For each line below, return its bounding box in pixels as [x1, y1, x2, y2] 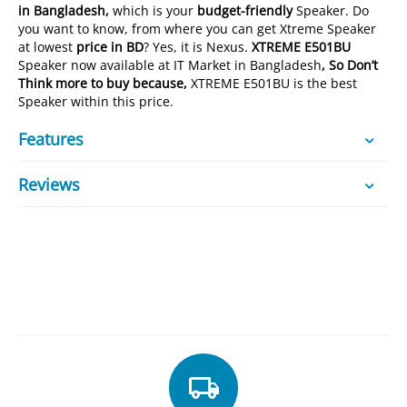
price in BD [76, 38, 144, 55]
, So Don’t [322, 56, 379, 74]
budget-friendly [197, 2, 293, 19]
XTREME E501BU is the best [191, 74, 358, 92]
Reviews [18, 173, 80, 195]
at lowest [18, 38, 77, 55]
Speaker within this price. [18, 93, 174, 110]
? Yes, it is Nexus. [144, 38, 253, 55]
